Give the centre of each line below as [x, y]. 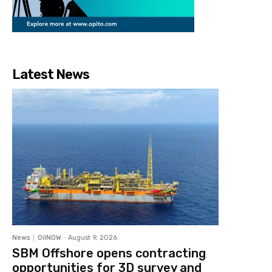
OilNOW [49, 237]
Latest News [51, 75]
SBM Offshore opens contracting [109, 253]
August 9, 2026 [93, 237]
